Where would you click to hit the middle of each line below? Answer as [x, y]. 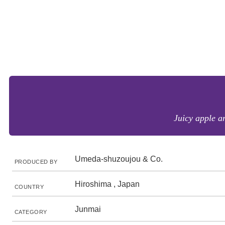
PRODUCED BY [36, 162]
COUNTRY [29, 187]
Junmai [88, 209]
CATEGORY [31, 212]
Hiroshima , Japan [107, 184]
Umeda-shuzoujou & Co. [119, 159]
